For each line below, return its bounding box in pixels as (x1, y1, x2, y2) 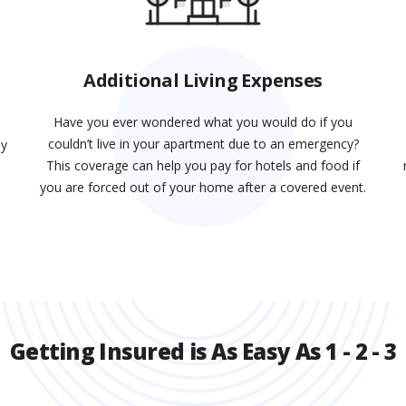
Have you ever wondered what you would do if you (53, 113, 353, 131)
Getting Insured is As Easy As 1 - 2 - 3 (10, 336, 396, 367)
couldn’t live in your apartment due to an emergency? (47, 135, 359, 153)
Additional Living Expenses (83, 68, 323, 93)
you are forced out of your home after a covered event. (40, 179, 366, 197)
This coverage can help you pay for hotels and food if (46, 157, 360, 175)
